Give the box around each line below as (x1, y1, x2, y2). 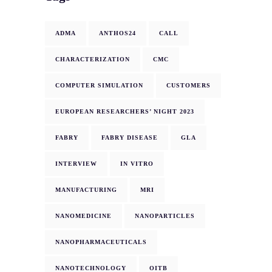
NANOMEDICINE (55, 212, 112, 220)
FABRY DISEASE (101, 134, 158, 141)
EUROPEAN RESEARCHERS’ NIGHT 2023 (55, 108, 194, 115)
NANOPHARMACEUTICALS (55, 239, 147, 246)
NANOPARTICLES (135, 212, 195, 220)
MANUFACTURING (55, 186, 117, 194)
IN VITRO (120, 160, 154, 168)
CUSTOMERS (166, 82, 211, 89)
